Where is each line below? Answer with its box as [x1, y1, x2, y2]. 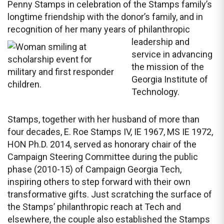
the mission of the [131, 61, 204, 72]
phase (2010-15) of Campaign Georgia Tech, [7, 164, 181, 174]
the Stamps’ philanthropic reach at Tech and [7, 201, 181, 212]
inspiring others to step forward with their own [7, 176, 190, 187]
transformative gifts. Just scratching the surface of [7, 189, 212, 199]
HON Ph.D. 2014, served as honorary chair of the [7, 139, 196, 149]
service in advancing [131, 49, 212, 59]
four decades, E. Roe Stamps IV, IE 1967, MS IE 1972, [7, 126, 213, 137]
